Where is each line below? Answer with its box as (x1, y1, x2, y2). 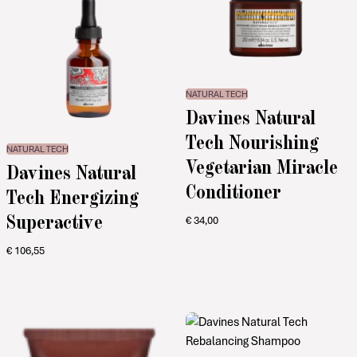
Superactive (6, 209, 103, 233)
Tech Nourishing (185, 130, 319, 154)
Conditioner (185, 179, 281, 203)
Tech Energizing (6, 184, 139, 208)
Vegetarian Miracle (185, 155, 338, 178)
